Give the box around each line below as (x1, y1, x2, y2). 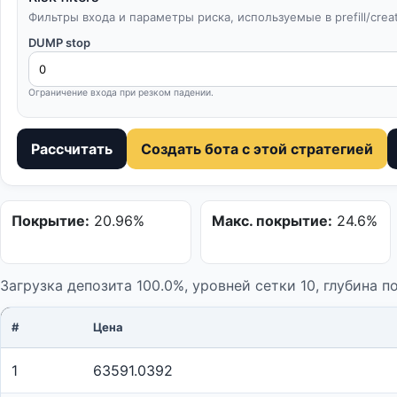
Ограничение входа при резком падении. (28, 87, 214, 98)
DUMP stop (28, 35, 90, 50)
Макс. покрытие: (211, 212, 332, 230)
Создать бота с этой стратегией (141, 140, 373, 158)
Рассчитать (31, 140, 113, 158)
